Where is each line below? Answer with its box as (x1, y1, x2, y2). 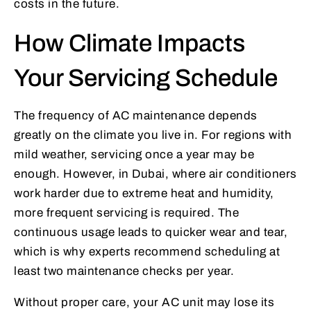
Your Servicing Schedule (14, 65, 278, 92)
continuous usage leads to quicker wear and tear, (14, 226, 287, 239)
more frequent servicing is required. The (14, 206, 239, 220)
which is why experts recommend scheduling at (14, 245, 280, 259)
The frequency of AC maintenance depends (14, 109, 258, 123)
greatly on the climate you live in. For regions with (14, 128, 292, 142)
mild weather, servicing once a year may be (14, 148, 254, 162)
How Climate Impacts (14, 30, 245, 57)
